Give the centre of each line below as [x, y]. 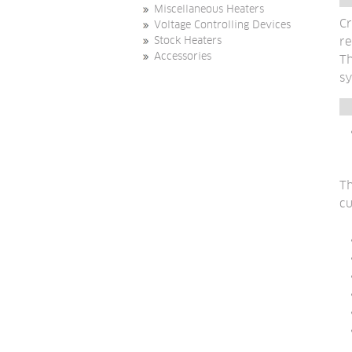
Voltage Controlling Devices [222, 25]
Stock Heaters [188, 41]
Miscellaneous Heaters [209, 9]
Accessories [183, 57]
